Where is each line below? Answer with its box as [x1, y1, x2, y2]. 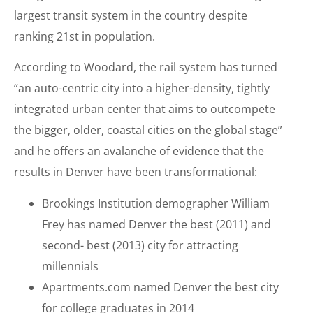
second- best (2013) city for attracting [42, 237, 238, 253]
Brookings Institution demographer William [42, 195, 270, 211]
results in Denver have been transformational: [14, 164, 257, 180]
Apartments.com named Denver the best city [42, 279, 279, 295]
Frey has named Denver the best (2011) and [42, 216, 271, 232]
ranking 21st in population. [14, 28, 155, 44]
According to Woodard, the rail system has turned [14, 59, 277, 75]
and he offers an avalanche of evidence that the [14, 143, 264, 159]
